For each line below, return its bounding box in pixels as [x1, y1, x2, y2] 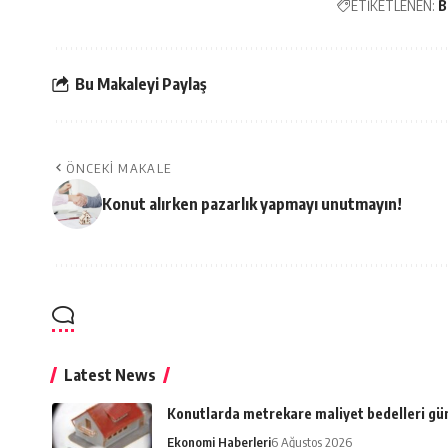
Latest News [64, 364, 156, 385]
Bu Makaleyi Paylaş [75, 74, 207, 95]
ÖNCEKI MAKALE [66, 159, 172, 176]
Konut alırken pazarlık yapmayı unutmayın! [102, 193, 402, 214]
